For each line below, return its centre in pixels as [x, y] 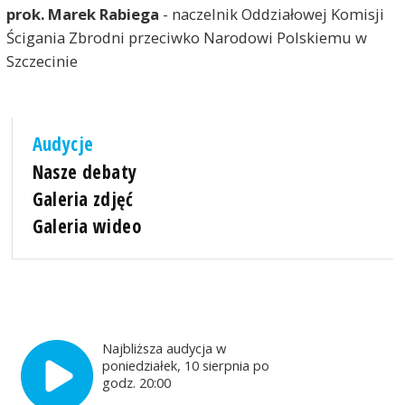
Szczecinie [42, 61]
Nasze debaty [85, 171]
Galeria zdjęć [82, 198]
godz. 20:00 [139, 382]
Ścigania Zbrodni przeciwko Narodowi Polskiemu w [186, 38]
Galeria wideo [86, 226]
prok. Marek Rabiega [82, 14]
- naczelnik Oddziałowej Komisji [271, 14]
